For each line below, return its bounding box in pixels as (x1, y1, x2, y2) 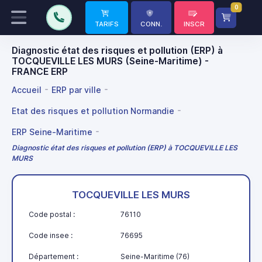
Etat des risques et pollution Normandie (12, 105, 174, 116)
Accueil (12, 84, 42, 95)
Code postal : (29, 209, 75, 219)
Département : (29, 251, 78, 261)
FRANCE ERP (12, 66, 68, 77)
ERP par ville (51, 84, 101, 95)
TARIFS (95, 20, 119, 28)
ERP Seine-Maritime (12, 126, 92, 137)
